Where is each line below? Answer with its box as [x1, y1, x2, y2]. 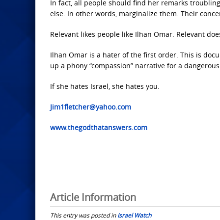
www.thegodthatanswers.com [50, 123, 147, 133]
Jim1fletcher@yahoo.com [50, 102, 131, 112]
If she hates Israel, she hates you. [50, 82, 160, 91]
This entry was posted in [50, 211, 117, 219]
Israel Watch [117, 211, 151, 219]
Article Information [50, 190, 136, 204]
